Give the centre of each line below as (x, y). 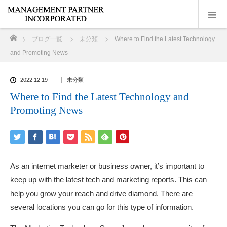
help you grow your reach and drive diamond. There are (101, 193)
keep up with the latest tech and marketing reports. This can (108, 180)
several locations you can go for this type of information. (102, 207)
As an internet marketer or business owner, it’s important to (107, 166)
